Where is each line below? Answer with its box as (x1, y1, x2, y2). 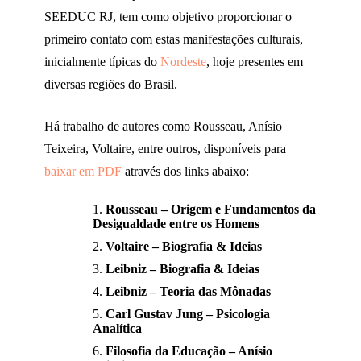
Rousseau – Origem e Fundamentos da (106, 202, 316, 217)
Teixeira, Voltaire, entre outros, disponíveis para (44, 142, 286, 156)
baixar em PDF (44, 164, 122, 179)
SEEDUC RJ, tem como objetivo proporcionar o (44, 10, 292, 24)
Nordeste (160, 55, 206, 69)
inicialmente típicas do (44, 55, 160, 69)
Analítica (93, 322, 142, 336)
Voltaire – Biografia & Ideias (106, 239, 262, 254)
